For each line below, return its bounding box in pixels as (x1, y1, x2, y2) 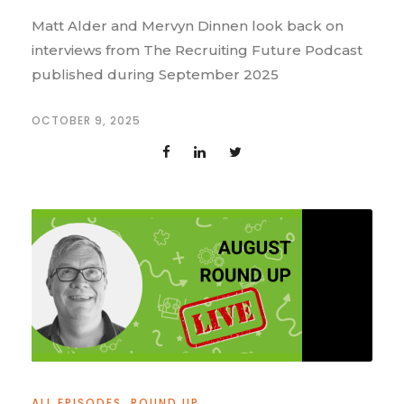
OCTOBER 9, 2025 (32, 113, 141, 129)
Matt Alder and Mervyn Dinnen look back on (32, 17, 344, 35)
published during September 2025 (32, 66, 279, 84)
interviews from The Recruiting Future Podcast (32, 41, 363, 60)
